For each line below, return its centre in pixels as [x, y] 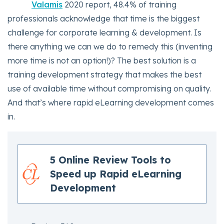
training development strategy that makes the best [104, 75]
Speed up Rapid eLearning [116, 174]
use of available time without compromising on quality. [109, 89]
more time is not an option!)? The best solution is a [102, 61]
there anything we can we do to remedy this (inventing [110, 47]
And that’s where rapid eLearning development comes [111, 103]
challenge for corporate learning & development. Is [104, 33]
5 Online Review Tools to [110, 160]
